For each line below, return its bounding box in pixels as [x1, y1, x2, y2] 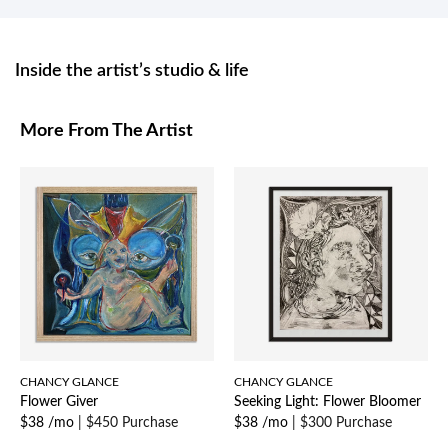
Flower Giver [20, 395, 98, 410]
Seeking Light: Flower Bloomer [234, 395, 421, 410]
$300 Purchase [300, 416, 392, 431]
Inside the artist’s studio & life [15, 62, 249, 81]
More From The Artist [20, 122, 193, 141]
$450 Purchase [86, 416, 178, 431]
